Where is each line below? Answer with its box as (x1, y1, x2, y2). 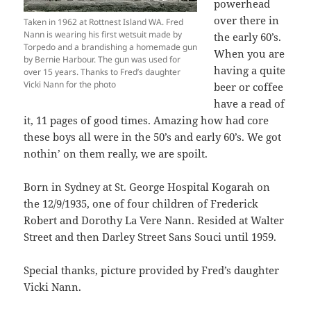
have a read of (214, 96, 285, 111)
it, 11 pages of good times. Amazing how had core (24, 113, 269, 128)
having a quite (214, 63, 286, 78)
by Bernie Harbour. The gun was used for (24, 53, 181, 66)
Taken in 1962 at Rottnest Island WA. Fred (24, 16, 184, 28)
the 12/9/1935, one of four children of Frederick (24, 196, 259, 211)
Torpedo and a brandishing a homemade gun (24, 41, 198, 53)
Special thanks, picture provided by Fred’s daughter (24, 263, 280, 278)
